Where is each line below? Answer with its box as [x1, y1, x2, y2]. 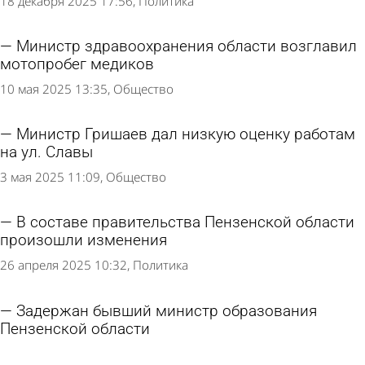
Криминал [133, 345, 191, 362]
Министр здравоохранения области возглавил [16, 37, 357, 56]
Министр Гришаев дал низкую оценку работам [16, 125, 355, 144]
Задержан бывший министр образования [16, 301, 317, 320]
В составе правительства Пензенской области [16, 213, 354, 232]
